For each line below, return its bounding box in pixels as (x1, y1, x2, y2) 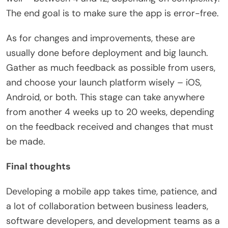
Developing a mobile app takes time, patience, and (6, 185, 217, 197)
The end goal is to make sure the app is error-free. (6, 7, 219, 19)
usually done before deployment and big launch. (6, 46, 208, 59)
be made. (6, 135, 45, 148)
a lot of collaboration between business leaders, (6, 199, 208, 212)
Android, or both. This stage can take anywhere (6, 91, 205, 103)
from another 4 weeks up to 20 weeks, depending (6, 105, 214, 118)
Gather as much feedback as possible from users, (6, 61, 215, 74)
